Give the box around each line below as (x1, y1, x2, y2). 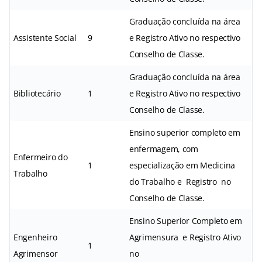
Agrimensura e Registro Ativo (129, 231, 242, 243)
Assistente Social (13, 32, 77, 43)
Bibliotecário (13, 87, 61, 99)
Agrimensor (13, 247, 58, 259)
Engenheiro (13, 231, 57, 243)
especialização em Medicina (129, 159, 235, 171)
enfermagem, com (129, 143, 198, 154)
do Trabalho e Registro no (129, 175, 231, 187)
